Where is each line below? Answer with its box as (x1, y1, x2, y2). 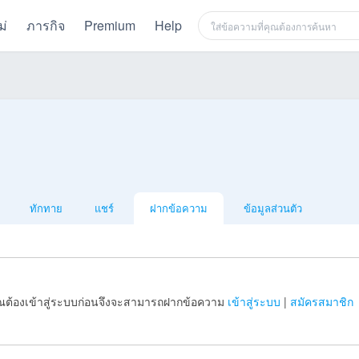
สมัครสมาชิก (290, 293, 354, 310)
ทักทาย (30, 200, 63, 216)
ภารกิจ (26, 16, 65, 34)
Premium (83, 16, 135, 34)
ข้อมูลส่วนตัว (244, 200, 302, 216)
